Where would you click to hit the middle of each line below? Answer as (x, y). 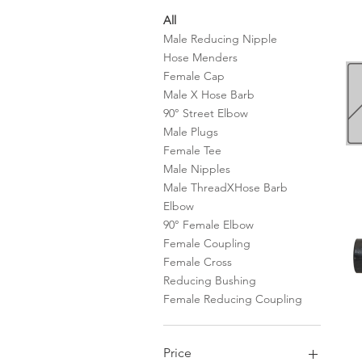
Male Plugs (191, 132)
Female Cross (198, 262)
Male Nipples (197, 169)
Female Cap (194, 76)
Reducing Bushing (210, 280)
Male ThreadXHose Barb (225, 187)
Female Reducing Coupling (233, 299)
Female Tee (192, 150)
